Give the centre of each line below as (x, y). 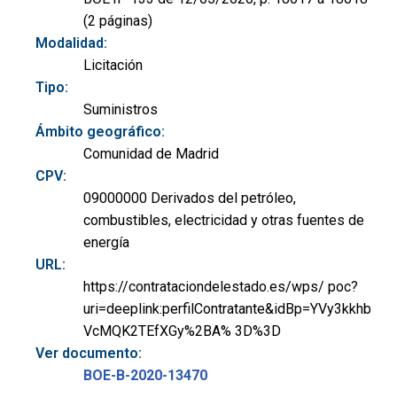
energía (106, 242)
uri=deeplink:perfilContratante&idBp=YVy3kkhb (227, 308)
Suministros (121, 109)
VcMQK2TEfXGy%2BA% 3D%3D (182, 331)
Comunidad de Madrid (151, 153)
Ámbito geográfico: (100, 131)
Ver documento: (89, 353)
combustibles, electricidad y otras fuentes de (224, 220)
